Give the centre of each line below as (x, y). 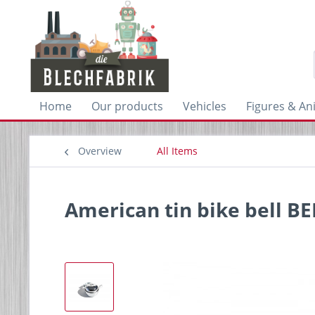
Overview (100, 151)
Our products (127, 106)
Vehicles (205, 106)
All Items (177, 151)
